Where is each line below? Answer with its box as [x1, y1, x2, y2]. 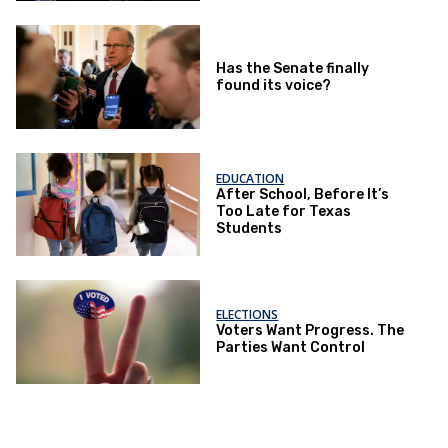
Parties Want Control [216, 339, 366, 357]
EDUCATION [216, 170, 285, 188]
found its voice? [216, 76, 332, 94]
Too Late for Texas [216, 203, 352, 221]
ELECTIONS [216, 306, 279, 324]
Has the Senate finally [216, 59, 370, 77]
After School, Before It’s [216, 186, 390, 204]
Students [216, 220, 283, 238]
